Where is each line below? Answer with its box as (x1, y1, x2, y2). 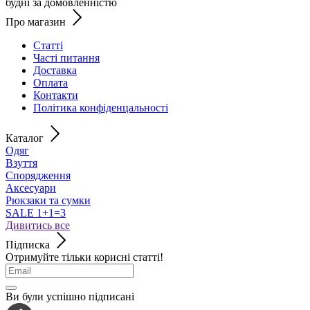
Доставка (33, 64, 77, 76)
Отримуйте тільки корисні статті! (6, 250, 163, 263)
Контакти (33, 89, 78, 101)
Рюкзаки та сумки (6, 194, 91, 206)
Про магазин (6, 15, 66, 28)
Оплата (33, 76, 68, 89)
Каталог (6, 131, 44, 144)
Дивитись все (6, 219, 70, 231)
